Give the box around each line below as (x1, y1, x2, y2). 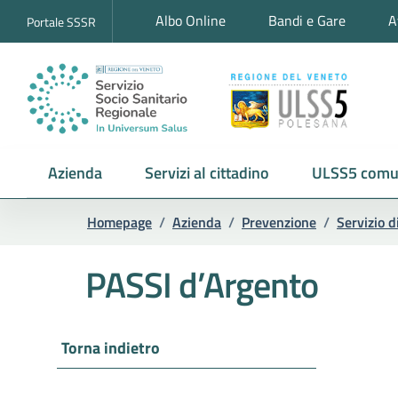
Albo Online (155, 10, 226, 31)
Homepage (87, 211, 152, 233)
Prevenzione (242, 211, 316, 233)
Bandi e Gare (268, 10, 346, 31)
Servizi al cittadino (145, 161, 269, 185)
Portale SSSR (27, 12, 96, 31)
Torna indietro (61, 336, 160, 360)
